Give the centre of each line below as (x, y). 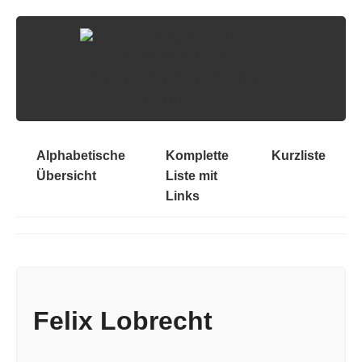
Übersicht (66, 176)
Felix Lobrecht (123, 321)
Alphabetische (81, 156)
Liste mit (192, 176)
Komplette (197, 156)
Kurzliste (299, 156)
